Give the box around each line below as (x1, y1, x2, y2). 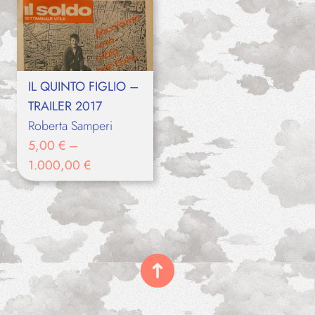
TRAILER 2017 (28, 97, 102, 116)
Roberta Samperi (28, 117, 112, 136)
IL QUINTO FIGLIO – (28, 77, 139, 96)
